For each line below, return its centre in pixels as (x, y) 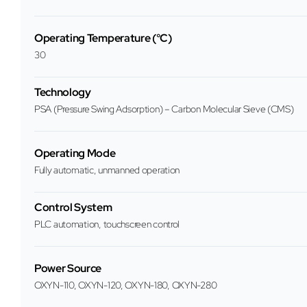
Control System (73, 208)
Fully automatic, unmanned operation (107, 170)
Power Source (68, 269)
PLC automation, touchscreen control (107, 224)
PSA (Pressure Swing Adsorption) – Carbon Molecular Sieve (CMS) (164, 109)
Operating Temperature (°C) (103, 38)
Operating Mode (75, 153)
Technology (63, 93)
